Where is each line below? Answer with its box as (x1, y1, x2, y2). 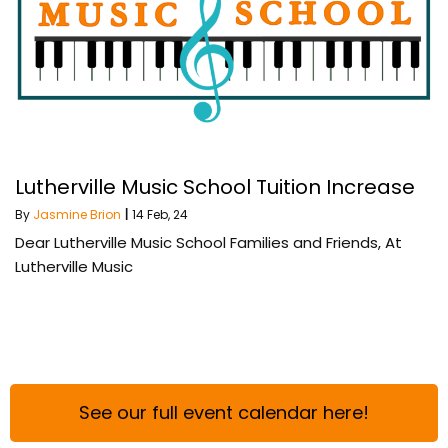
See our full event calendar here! (79, 399, 369, 425)
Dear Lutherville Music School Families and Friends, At (15, 231, 402, 253)
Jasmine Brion (33, 205, 121, 223)
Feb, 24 (147, 205, 188, 223)
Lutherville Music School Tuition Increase (15, 172, 415, 201)
